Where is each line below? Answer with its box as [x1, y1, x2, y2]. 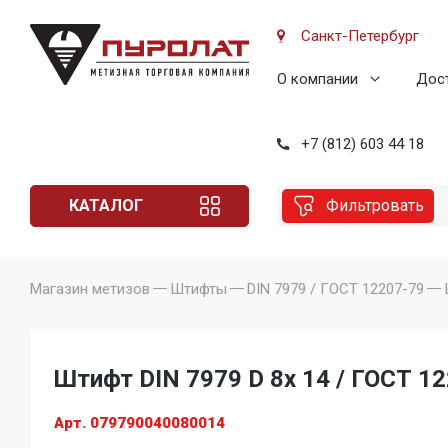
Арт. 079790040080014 [54, 413, 225, 432]
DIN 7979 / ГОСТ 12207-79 [247, 279, 424, 298]
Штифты [170, 279, 227, 298]
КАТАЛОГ [69, 195, 143, 215]
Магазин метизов [30, 279, 150, 298]
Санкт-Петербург [301, 27, 419, 45]
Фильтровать [326, 195, 424, 215]
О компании [277, 70, 358, 88]
